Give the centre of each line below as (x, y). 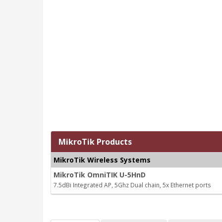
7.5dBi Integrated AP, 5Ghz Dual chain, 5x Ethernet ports (132, 185)
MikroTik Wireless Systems (102, 160)
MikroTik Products (95, 142)
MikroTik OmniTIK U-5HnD (100, 175)
